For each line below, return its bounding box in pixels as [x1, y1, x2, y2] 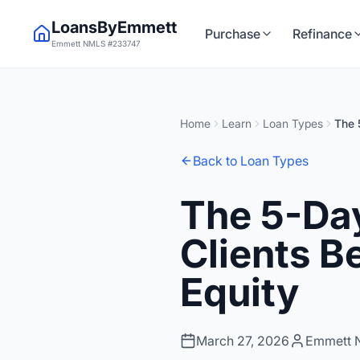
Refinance [292, 26, 352, 42]
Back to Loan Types [193, 153, 309, 169]
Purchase [205, 26, 260, 42]
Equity [180, 268, 299, 316]
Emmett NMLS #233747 [51, 39, 141, 48]
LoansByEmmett [51, 18, 177, 37]
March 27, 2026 [196, 333, 289, 349]
